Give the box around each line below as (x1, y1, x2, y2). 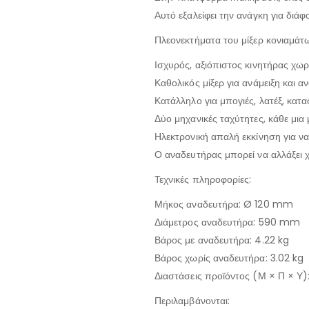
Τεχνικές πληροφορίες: (154, 172, 252, 187)
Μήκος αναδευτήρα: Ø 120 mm (154, 197, 293, 212)
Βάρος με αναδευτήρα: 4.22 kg (154, 233, 289, 248)
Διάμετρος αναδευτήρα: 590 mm (154, 215, 300, 230)
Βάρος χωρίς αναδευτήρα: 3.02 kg (154, 251, 304, 266)
